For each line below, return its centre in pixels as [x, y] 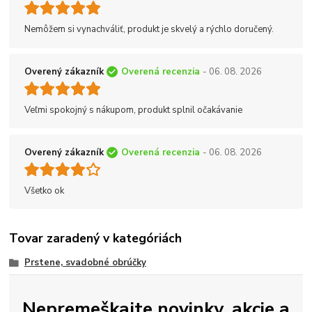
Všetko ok [44, 190]
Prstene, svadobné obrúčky [85, 263]
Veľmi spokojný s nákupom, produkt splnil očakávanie [133, 110]
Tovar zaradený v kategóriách [96, 238]
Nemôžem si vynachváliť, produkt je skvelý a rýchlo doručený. [149, 30]
